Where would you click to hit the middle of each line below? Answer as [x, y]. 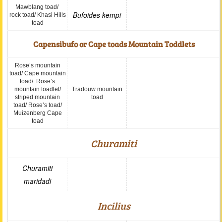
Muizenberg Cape [37, 113]
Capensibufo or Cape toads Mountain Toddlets [114, 44]
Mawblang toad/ [37, 7]
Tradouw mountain [97, 89]
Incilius [114, 206]
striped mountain [37, 97]
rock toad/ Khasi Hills [37, 15]
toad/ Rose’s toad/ [37, 105]
